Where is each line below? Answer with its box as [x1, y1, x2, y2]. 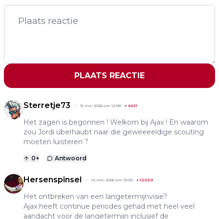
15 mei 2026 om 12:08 [80, 103, 121, 108]
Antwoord [55, 154, 87, 162]
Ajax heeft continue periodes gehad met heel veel [23, 201, 195, 211]
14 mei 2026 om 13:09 [91, 177, 132, 182]
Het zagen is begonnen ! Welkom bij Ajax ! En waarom [23, 117, 208, 127]
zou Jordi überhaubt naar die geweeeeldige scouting [23, 127, 204, 136]
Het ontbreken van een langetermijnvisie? [23, 192, 167, 201]
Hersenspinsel [23, 175, 82, 184]
